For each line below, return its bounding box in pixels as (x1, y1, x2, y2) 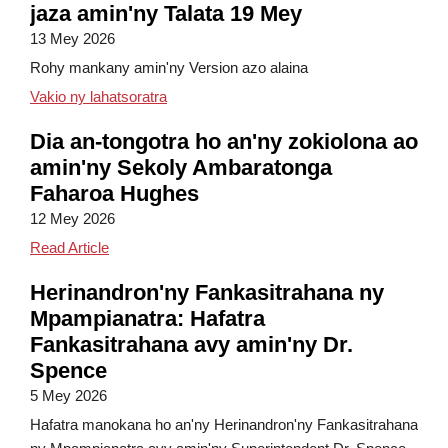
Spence (30, 358, 107, 383)
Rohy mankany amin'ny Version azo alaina (30, 59, 308, 76)
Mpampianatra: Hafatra (30, 306, 265, 331)
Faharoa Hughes (30, 181, 199, 206)
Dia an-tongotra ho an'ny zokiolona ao (30, 129, 418, 154)
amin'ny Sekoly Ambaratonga (30, 155, 332, 180)
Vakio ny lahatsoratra (30, 88, 167, 105)
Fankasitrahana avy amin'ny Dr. (30, 332, 353, 357)
